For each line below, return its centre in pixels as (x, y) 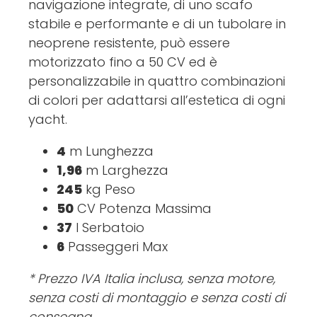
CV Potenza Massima (143, 209)
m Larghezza (125, 171)
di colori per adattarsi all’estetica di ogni (157, 100)
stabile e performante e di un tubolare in (157, 24)
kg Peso (109, 190)
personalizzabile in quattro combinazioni (157, 81)
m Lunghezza (110, 151)
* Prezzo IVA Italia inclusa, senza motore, (152, 279)
